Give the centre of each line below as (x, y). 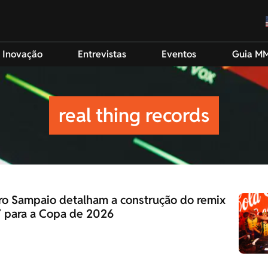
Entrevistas (102, 54)
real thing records (134, 115)
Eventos (179, 54)
